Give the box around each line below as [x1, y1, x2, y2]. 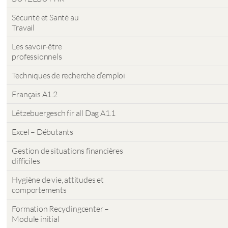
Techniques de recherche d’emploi [12, 70, 126, 80]
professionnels [12, 51, 62, 62]
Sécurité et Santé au [12, 12, 79, 22]
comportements [12, 185, 67, 195]
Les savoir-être [12, 41, 62, 51]
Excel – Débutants [12, 127, 74, 137]
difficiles [12, 156, 40, 166]
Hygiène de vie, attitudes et [12, 175, 104, 185]
